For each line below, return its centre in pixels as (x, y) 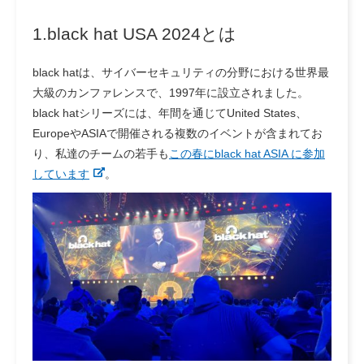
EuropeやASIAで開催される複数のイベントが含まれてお (178, 133)
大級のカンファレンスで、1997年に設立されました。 (171, 92)
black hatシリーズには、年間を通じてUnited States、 (170, 113)
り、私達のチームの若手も (101, 153)
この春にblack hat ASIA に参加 (247, 153)
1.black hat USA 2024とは (134, 33)
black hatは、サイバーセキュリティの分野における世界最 (181, 72)
